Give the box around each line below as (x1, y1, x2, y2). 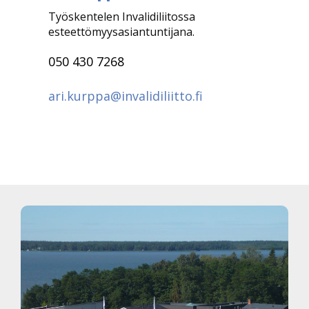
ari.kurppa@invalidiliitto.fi (48, 88, 203, 104)
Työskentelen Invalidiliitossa (48, 9, 195, 24)
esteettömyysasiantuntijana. (48, 24, 195, 39)
